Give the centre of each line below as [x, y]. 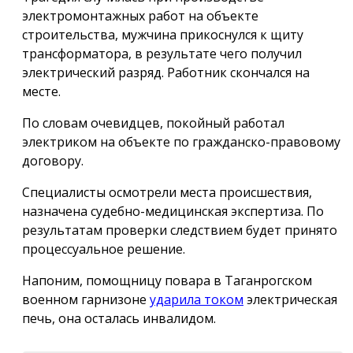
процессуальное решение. [104, 249]
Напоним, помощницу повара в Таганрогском [167, 281]
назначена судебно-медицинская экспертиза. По [173, 212]
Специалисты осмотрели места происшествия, [167, 193]
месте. [41, 92]
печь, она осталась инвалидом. [119, 319]
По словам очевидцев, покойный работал [153, 123]
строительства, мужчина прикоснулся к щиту [163, 35]
